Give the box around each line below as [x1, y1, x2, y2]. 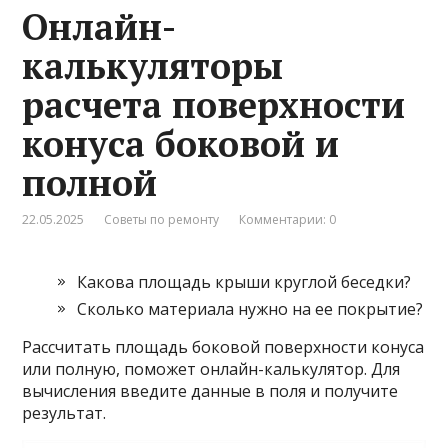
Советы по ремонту [104, 210, 220, 228]
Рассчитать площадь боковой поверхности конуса [22, 335, 425, 358]
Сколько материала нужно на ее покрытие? [77, 297, 424, 320]
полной [22, 158, 158, 206]
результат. [22, 401, 107, 424]
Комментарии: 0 [239, 210, 337, 228]
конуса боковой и [22, 119, 340, 167]
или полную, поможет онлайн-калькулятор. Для [22, 357, 401, 380]
